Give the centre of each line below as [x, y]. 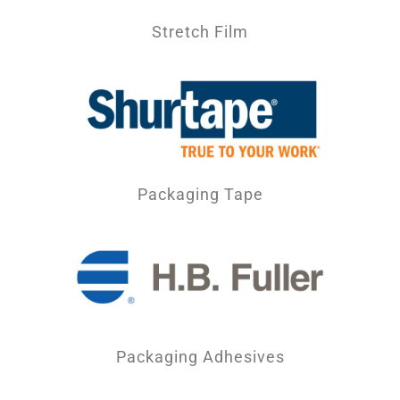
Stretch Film [200, 31]
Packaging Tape [200, 194]
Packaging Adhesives [200, 357]
